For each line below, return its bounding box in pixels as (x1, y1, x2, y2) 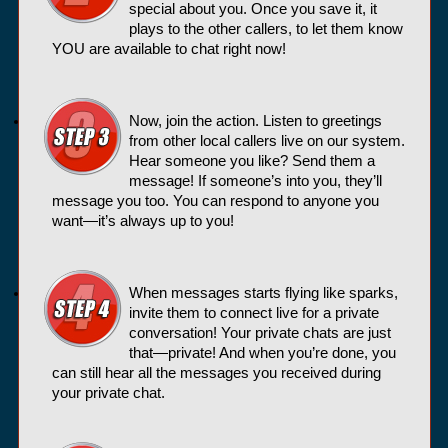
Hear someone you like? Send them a (128, 152, 375, 169)
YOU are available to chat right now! (51, 40, 286, 57)
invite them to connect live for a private (128, 304, 379, 321)
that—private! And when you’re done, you (128, 344, 396, 361)
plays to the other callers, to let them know (128, 20, 403, 37)
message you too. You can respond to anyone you (51, 192, 379, 209)
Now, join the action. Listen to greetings (128, 112, 382, 129)
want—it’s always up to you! (51, 212, 234, 229)
